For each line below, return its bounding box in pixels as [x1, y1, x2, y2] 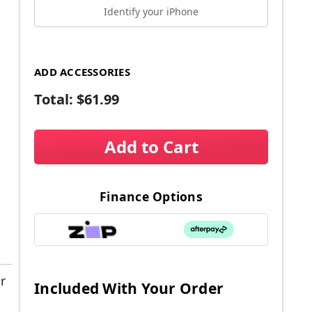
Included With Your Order [34, 278, 224, 298]
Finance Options [100, 187, 203, 205]
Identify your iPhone [104, 5, 198, 18]
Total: [34, 89, 77, 109]
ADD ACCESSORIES [34, 64, 130, 79]
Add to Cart [104, 134, 198, 158]
